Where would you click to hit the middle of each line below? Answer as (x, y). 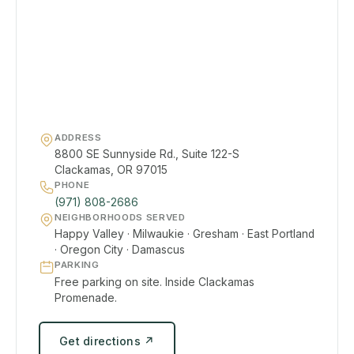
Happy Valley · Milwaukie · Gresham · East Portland (185, 234)
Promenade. (86, 298)
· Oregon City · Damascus (120, 250)
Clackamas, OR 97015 (111, 170)
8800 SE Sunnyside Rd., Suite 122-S (147, 154)
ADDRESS (78, 137)
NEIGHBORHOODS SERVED (120, 217)
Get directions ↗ (107, 341)
